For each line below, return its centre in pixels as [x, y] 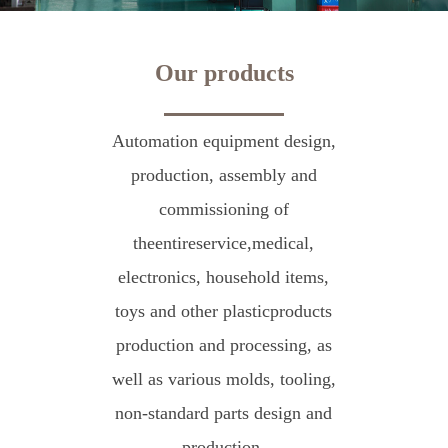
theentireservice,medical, [224, 242]
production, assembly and [223, 174]
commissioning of [223, 208]
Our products [224, 72]
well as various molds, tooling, [223, 378]
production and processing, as [223, 344]
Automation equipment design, [223, 140]
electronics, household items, [224, 276]
